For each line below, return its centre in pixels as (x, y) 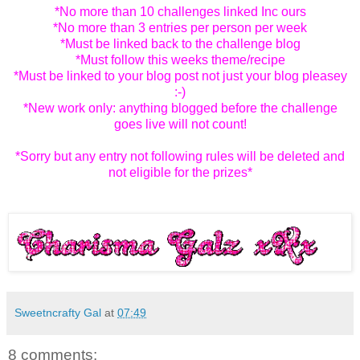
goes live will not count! (180, 124)
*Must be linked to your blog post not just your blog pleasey (180, 76)
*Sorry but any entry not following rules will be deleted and (180, 156)
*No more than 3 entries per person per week (180, 27)
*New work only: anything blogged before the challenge (180, 108)
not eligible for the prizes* (180, 172)
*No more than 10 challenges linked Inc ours (180, 11)
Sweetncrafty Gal (58, 313)
